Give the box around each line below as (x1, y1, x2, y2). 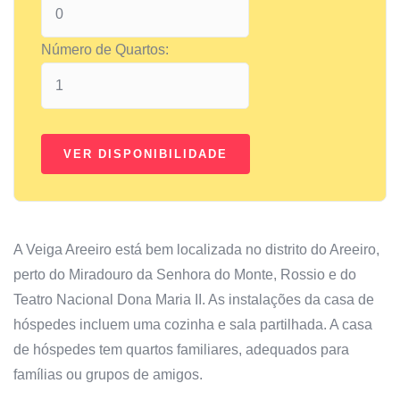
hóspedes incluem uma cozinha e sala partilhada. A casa (13, 316, 372, 332)
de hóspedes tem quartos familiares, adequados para (13, 341, 349, 357)
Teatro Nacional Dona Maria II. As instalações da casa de (13, 291, 374, 307)
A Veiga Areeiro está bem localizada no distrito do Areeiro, (13, 241, 379, 257)
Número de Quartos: (41, 41, 169, 57)
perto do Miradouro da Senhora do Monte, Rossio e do (13, 266, 356, 282)
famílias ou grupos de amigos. (13, 366, 203, 382)
